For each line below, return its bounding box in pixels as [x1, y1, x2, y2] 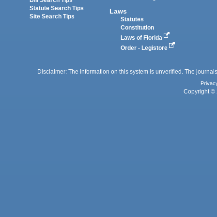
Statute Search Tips [30, 5, 84, 12]
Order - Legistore [121, 45, 170, 51]
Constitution [121, 24, 155, 31]
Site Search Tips [30, 14, 75, 20]
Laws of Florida [121, 34, 164, 41]
